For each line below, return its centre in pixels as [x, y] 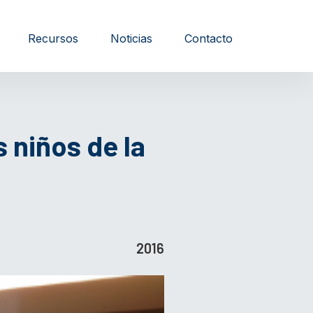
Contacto [209, 38]
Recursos [53, 38]
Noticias [131, 38]
